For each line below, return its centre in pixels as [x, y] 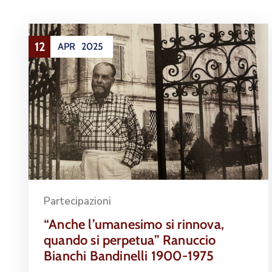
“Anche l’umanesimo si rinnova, [134, 224]
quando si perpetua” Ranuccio [130, 240]
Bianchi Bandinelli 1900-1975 [129, 256]
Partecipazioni [77, 201]
